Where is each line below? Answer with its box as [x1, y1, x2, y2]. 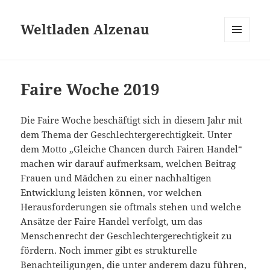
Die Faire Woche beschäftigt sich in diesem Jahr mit [20, 114, 243, 127]
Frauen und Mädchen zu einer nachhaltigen [20, 172, 212, 184]
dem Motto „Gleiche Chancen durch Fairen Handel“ [20, 143, 243, 155]
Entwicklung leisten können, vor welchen [20, 186, 202, 199]
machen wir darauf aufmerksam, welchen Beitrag [20, 157, 236, 170]
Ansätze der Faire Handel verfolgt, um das [20, 215, 203, 228]
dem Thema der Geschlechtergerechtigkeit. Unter [20, 128, 233, 141]
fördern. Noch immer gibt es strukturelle [20, 244, 198, 257]
